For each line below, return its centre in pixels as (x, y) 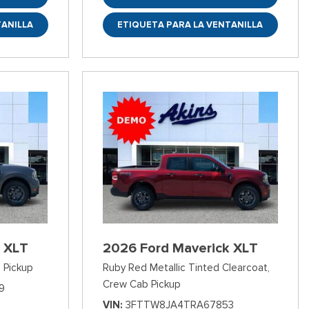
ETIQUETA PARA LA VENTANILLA (190, 25)
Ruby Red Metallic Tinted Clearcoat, (186, 268)
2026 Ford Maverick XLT (180, 248)
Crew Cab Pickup (141, 285)
